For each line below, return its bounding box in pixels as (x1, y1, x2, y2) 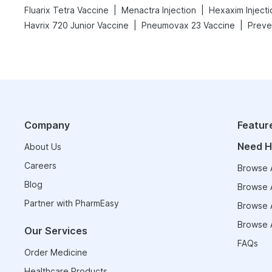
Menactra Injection (121, 5, 196, 15)
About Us (24, 141, 61, 152)
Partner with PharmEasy (24, 198, 119, 208)
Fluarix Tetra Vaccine (24, 5, 109, 15)
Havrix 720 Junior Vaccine (24, 20, 129, 30)
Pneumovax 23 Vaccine (141, 20, 235, 30)
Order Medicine (24, 247, 87, 257)
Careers (24, 160, 56, 171)
